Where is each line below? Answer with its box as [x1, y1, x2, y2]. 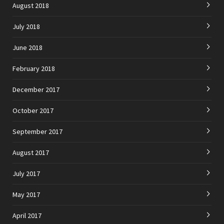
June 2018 [12, 43, 42, 52]
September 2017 [12, 127, 62, 136]
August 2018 [12, 1, 49, 10]
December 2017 [12, 85, 59, 94]
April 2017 [12, 211, 41, 220]
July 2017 [12, 169, 40, 178]
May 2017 [12, 190, 40, 199]
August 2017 [12, 148, 49, 157]
